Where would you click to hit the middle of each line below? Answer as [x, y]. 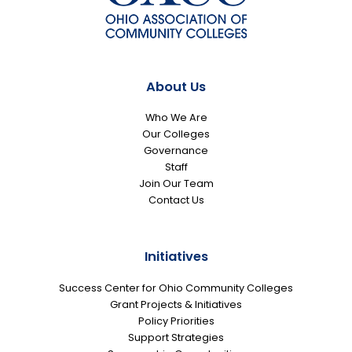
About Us [176, 87]
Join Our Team [176, 184]
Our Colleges [176, 134]
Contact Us [176, 200]
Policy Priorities [176, 321]
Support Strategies [176, 337]
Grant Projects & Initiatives [176, 304]
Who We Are [176, 118]
